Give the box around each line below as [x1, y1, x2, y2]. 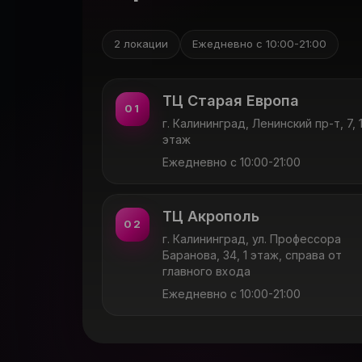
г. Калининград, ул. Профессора [162, 231, 342, 246]
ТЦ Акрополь [162, 207, 260, 225]
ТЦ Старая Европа [162, 91, 299, 109]
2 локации [114, 37, 168, 51]
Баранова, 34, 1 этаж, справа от [162, 247, 343, 262]
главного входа [162, 263, 251, 278]
